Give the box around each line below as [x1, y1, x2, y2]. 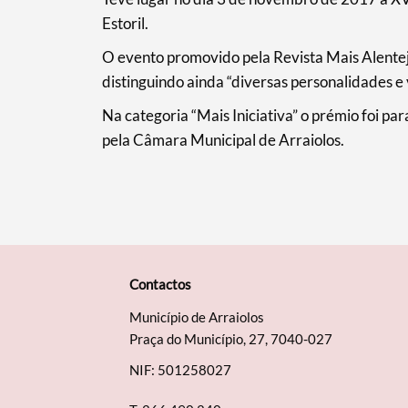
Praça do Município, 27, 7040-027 [128, 331, 332, 348]
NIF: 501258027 [128, 362, 231, 379]
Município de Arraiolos [128, 309, 264, 326]
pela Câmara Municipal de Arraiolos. [101, 130, 344, 150]
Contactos [128, 276, 191, 293]
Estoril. [101, 14, 148, 34]
